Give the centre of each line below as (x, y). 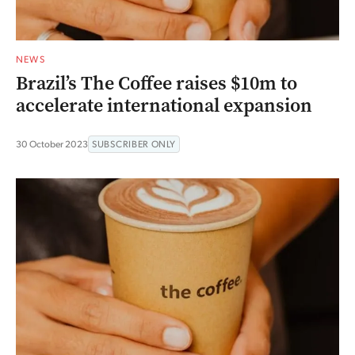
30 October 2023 (52, 143)
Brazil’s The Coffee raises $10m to (157, 83)
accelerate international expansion (164, 105)
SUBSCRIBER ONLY (134, 143)
